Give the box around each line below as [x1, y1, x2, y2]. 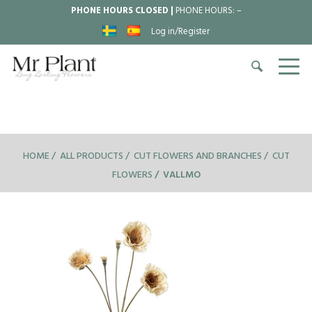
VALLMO [162, 166, 201, 185]
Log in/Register [151, 24, 210, 41]
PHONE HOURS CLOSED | [70, 3, 175, 20]
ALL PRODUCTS [59, 147, 123, 166]
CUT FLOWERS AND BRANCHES [133, 147, 262, 166]
